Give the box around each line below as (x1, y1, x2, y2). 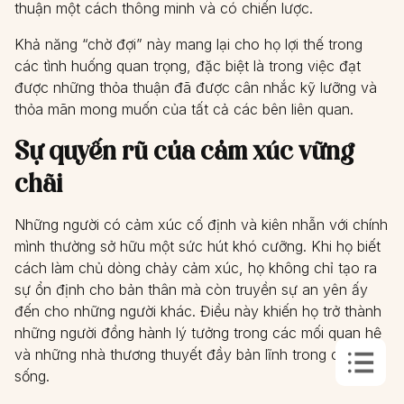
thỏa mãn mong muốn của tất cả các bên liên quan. (14, 100, 353, 118)
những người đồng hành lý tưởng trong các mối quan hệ (14, 324, 381, 342)
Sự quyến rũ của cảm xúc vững (14, 133, 354, 168)
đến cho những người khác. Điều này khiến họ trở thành (14, 302, 381, 320)
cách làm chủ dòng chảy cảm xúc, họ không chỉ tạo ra (14, 259, 377, 277)
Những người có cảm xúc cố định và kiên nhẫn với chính (14, 216, 388, 234)
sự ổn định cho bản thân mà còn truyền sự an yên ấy (14, 280, 368, 298)
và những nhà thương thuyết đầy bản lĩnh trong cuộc (14, 345, 363, 363)
